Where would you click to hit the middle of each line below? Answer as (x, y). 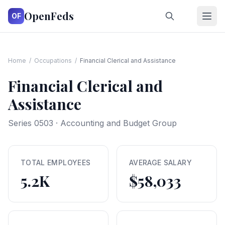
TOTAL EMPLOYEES (56, 162)
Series (21, 123)
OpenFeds (49, 16)
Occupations (53, 61)
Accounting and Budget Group (119, 123)
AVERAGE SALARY (160, 162)
